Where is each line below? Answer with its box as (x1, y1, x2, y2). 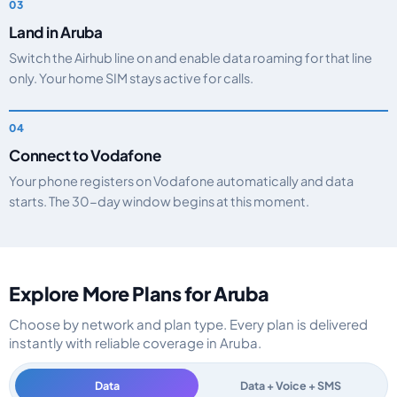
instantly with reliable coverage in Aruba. (9, 334, 261, 351)
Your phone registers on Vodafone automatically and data (9, 173, 354, 189)
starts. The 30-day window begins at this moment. (9, 193, 309, 209)
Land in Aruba (9, 22, 103, 42)
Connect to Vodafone (9, 145, 161, 165)
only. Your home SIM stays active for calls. (9, 70, 253, 86)
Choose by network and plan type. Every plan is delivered (9, 315, 368, 332)
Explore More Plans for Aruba (9, 282, 269, 306)
